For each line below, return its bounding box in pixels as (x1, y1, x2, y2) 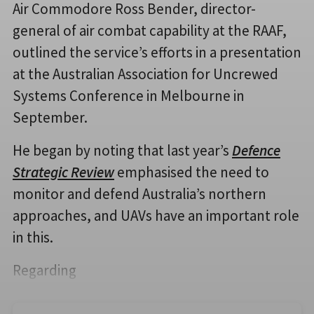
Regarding (13, 260, 76, 280)
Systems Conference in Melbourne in (13, 86, 245, 105)
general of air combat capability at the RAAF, (13, 20, 287, 40)
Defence (232, 140, 280, 160)
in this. (13, 227, 53, 247)
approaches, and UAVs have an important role (13, 205, 299, 225)
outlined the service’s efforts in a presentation (13, 42, 301, 62)
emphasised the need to (114, 162, 269, 182)
